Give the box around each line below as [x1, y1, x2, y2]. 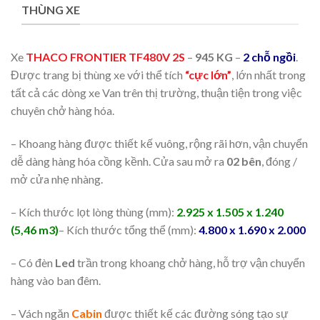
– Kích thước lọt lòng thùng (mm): [11, 204, 176, 219]
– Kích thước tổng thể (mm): [59, 222, 199, 236]
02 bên [226, 154, 261, 169]
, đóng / [261, 154, 297, 169]
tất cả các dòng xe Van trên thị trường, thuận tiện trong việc [11, 86, 302, 100]
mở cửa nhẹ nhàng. [11, 172, 103, 186]
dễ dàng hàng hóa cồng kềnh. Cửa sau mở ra [11, 154, 226, 169]
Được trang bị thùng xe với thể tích [11, 68, 185, 82]
